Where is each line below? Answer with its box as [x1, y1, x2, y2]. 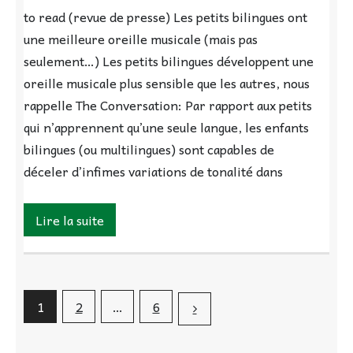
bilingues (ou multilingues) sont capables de [24, 139, 274, 160]
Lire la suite [35, 210, 104, 231]
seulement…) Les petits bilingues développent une [24, 50, 314, 72]
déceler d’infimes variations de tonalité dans [24, 161, 283, 182]
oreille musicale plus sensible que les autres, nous [24, 72, 310, 94]
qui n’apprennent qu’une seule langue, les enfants [24, 117, 309, 138]
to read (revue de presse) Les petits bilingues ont [24, 6, 307, 28]
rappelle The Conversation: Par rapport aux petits [24, 95, 312, 116]
